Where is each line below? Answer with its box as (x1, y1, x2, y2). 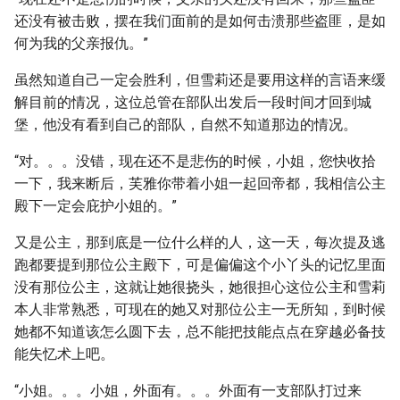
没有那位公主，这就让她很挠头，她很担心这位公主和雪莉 (14, 279, 386, 296)
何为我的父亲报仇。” (14, 35, 148, 52)
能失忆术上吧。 (14, 346, 114, 362)
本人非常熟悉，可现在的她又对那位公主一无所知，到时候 (14, 301, 386, 318)
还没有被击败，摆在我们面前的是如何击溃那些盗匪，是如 (14, 12, 386, 29)
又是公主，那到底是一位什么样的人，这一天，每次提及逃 (14, 234, 386, 251)
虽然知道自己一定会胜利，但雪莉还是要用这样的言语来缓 (14, 71, 386, 88)
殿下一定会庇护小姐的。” (14, 197, 177, 214)
